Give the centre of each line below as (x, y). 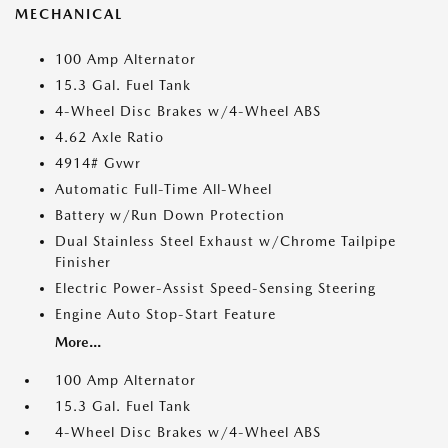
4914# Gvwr (98, 163)
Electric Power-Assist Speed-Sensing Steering (215, 288)
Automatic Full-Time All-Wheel (163, 189)
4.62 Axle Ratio (109, 137)
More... (78, 342)
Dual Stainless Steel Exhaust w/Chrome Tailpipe (225, 241)
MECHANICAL (69, 14)
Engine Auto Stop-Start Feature (165, 314)
